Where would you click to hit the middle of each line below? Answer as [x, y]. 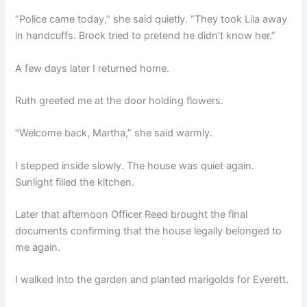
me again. [38, 247]
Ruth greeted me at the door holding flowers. [120, 100]
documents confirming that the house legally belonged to [149, 231]
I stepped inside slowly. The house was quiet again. [135, 165]
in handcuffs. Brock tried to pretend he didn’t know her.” [146, 36]
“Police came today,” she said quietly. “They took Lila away [151, 20]
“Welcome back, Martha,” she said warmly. [114, 133]
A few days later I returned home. [93, 68]
